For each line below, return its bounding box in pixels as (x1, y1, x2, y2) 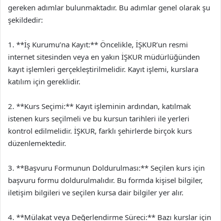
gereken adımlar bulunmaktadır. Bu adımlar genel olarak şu (8, 2, 210, 12)
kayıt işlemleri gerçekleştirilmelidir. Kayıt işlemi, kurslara (8, 64, 198, 74)
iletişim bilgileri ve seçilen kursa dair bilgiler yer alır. (8, 187, 184, 197)
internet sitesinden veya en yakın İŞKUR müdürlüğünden (8, 51, 200, 62)
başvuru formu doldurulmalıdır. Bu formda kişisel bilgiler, (8, 175, 203, 185)
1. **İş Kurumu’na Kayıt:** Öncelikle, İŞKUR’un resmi (8, 39, 188, 49)
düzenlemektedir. (8, 138, 66, 148)
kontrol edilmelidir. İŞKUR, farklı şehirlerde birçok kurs (8, 125, 192, 136)
